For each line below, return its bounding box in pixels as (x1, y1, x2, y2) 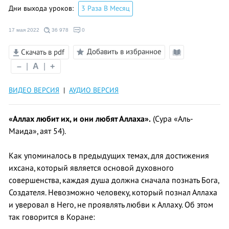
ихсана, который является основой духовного (9, 163, 174, 173)
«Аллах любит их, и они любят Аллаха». (9, 114, 151, 124)
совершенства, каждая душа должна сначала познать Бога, (9, 175, 219, 185)
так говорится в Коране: (9, 212, 95, 222)
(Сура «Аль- (151, 114, 193, 124)
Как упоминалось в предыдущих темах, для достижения (9, 151, 209, 161)
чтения (173, 69, 195, 79)
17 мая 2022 (9, 27, 39, 33)
